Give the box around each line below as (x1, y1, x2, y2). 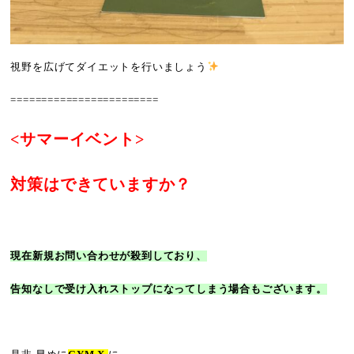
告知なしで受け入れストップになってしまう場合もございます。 (10, 283, 327, 295)
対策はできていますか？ (10, 175, 192, 194)
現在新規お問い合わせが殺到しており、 (10, 250, 207, 262)
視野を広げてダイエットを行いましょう (10, 61, 207, 73)
